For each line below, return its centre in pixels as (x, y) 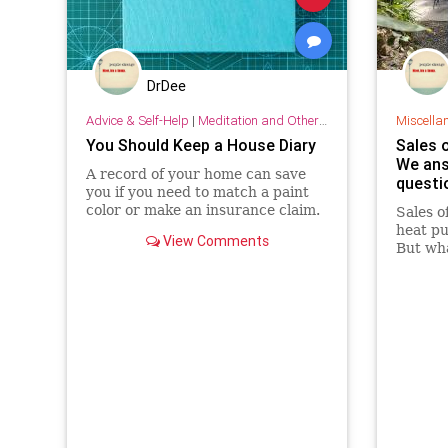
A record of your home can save (195, 174)
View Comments (214, 241)
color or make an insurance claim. (202, 210)
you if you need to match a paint (197, 192)
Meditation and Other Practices (258, 121)
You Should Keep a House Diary (200, 145)
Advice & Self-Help (137, 121)
